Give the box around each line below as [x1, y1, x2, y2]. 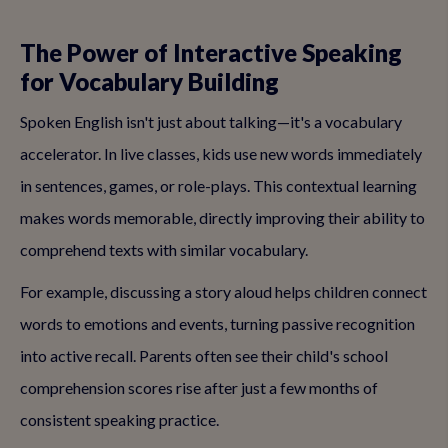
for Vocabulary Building [20, 67, 279, 96]
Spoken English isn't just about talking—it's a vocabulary [20, 112, 402, 131]
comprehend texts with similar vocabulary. [20, 240, 308, 259]
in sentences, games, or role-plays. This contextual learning [20, 176, 417, 195]
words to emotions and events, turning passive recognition [20, 314, 415, 333]
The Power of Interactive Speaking [20, 38, 402, 67]
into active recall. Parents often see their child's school [20, 346, 388, 365]
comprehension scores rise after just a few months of [20, 378, 378, 397]
